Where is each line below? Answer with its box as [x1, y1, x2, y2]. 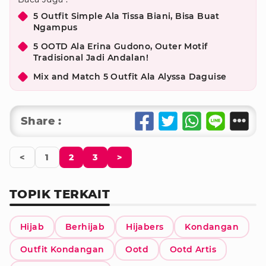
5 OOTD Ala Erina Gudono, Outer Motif [33, 41, 208, 52]
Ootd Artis [170, 244, 217, 255]
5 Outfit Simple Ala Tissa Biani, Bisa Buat [33, 11, 220, 21]
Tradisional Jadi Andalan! [33, 52, 148, 63]
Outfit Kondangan [20, 244, 104, 255]
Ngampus [33, 22, 78, 33]
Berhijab [65, 221, 105, 232]
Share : [21, 115, 62, 128]
